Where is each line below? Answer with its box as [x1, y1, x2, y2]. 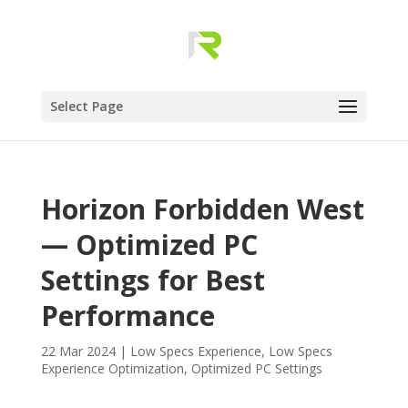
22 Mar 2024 [40, 342, 116, 360]
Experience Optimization [40, 360, 184, 377]
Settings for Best [40, 261, 265, 299]
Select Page [49, 97, 123, 115]
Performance [40, 297, 215, 334]
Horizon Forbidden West [40, 190, 364, 228]
